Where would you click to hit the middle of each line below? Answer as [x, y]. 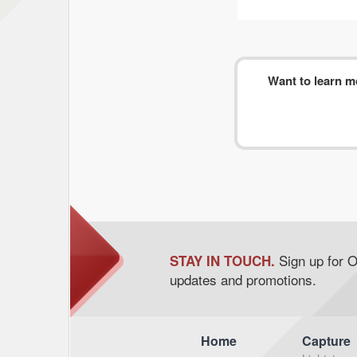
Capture [326, 341]
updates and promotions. [243, 279]
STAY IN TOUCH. [222, 261]
